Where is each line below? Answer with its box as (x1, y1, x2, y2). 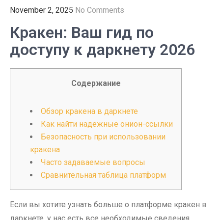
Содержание (71, 79, 121, 88)
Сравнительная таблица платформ (41, 170, 166, 180)
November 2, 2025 (10, 5, 73, 15)
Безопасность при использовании (41, 132, 165, 141)
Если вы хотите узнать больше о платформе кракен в (10, 200, 207, 209)
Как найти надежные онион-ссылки (41, 119, 173, 129)
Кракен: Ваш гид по (10, 23, 154, 42)
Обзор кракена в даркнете (41, 107, 138, 116)
